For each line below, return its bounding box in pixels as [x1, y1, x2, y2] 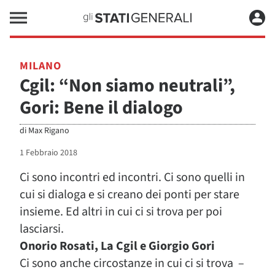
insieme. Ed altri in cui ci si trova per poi [20, 203, 222, 220]
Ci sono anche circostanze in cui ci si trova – [20, 255, 244, 272]
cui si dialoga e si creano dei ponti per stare [20, 186, 239, 203]
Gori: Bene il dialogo [20, 95, 183, 121]
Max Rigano [28, 125, 69, 137]
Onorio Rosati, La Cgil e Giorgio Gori [20, 238, 215, 255]
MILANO [20, 58, 61, 74]
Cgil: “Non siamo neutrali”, [20, 72, 235, 99]
